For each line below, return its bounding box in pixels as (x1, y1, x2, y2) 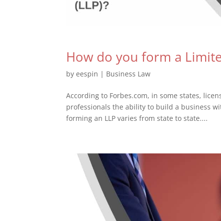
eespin (76, 69, 99, 78)
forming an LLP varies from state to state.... (66, 113, 208, 123)
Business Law (106, 69, 151, 78)
